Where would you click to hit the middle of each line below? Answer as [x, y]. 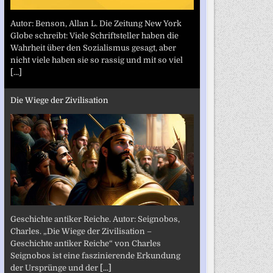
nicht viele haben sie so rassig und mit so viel [96, 60]
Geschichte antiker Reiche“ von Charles [85, 243]
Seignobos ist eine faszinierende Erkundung [95, 255]
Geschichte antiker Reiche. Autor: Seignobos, [95, 219]
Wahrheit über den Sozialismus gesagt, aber [93, 48]
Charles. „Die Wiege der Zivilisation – [81, 231]
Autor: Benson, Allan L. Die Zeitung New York [96, 23]
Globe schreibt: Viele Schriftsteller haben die [94, 35]
